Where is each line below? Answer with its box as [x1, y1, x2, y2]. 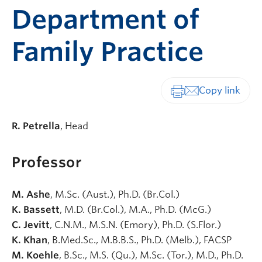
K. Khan [12, 235, 47, 246]
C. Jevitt [12, 219, 50, 231]
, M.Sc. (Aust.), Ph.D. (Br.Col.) [50, 189, 182, 201]
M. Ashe [12, 189, 50, 201]
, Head [60, 120, 88, 132]
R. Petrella [12, 120, 60, 132]
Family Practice [12, 36, 204, 67]
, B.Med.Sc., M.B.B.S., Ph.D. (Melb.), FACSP [47, 235, 234, 246]
